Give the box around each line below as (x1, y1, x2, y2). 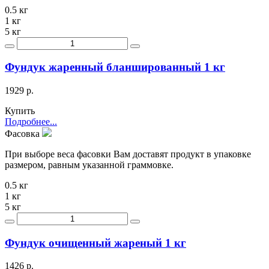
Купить (5, 106, 35, 116)
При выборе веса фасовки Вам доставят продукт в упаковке (5, 149, 251, 159)
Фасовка (5, 128, 42, 139)
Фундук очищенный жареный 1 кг (5, 236, 186, 249)
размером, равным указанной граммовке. (5, 160, 174, 170)
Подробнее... (5, 116, 57, 127)
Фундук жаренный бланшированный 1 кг (5, 61, 225, 74)
